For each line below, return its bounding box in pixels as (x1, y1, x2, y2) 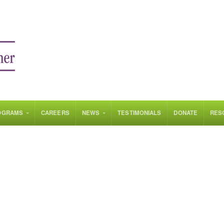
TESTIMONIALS (117, 108, 161, 117)
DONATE (173, 108, 198, 117)
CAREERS (41, 108, 69, 117)
